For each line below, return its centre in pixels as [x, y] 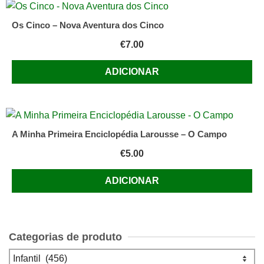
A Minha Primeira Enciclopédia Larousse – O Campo [119, 134]
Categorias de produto [65, 237]
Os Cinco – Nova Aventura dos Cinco [88, 25]
